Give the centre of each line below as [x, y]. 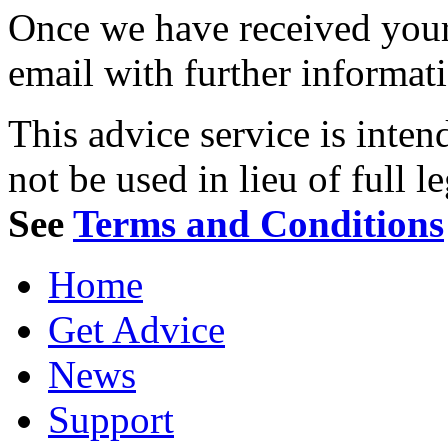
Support [111, 419]
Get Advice [136, 329]
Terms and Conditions [258, 223]
